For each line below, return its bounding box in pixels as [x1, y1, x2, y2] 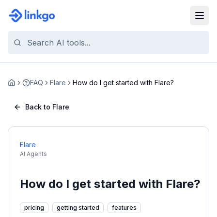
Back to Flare [25, 103, 69, 111]
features [112, 204, 137, 211]
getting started [57, 204, 99, 211]
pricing [24, 204, 44, 211]
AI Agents [20, 150, 47, 157]
